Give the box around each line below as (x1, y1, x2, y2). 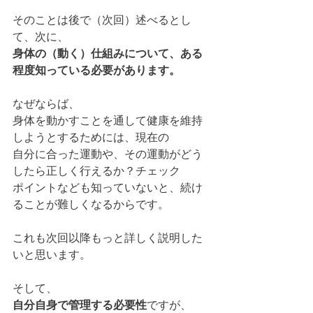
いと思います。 (13, 247, 91, 261)
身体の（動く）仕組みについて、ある (13, 46, 203, 60)
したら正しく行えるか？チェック (13, 163, 180, 177)
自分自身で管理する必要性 (13, 298, 147, 312)
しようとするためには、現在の (13, 130, 169, 144)
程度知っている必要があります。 (13, 63, 180, 77)
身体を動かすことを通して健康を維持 (13, 113, 203, 127)
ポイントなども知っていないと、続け (13, 180, 203, 194)
